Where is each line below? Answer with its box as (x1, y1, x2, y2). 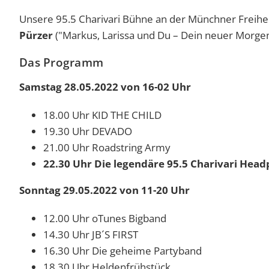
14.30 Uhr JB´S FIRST (43, 228, 138, 242)
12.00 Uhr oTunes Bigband (43, 211, 166, 226)
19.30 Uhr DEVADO (43, 124, 132, 139)
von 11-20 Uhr (119, 183, 190, 198)
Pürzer (19, 28, 53, 43)
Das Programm (19, 55, 103, 71)
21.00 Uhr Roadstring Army (43, 141, 171, 155)
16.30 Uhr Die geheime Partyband (43, 244, 202, 258)
